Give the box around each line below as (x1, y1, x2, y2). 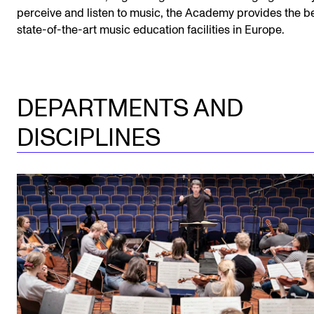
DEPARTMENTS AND (17, 97, 243, 121)
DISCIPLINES (17, 126, 161, 151)
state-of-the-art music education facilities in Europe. (17, 25, 285, 36)
